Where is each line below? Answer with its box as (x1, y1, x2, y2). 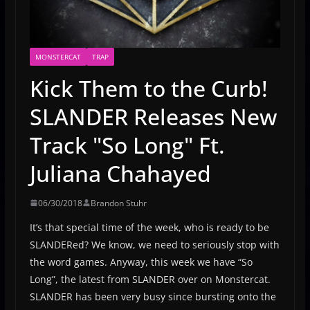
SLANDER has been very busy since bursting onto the (29, 289, 276, 303)
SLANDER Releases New (29, 101, 277, 131)
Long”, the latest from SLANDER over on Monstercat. (29, 272, 271, 286)
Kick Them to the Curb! (29, 73, 268, 103)
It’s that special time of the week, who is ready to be (29, 220, 269, 234)
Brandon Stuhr (90, 197, 147, 209)
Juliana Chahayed (29, 158, 211, 188)
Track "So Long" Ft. (29, 129, 225, 160)
